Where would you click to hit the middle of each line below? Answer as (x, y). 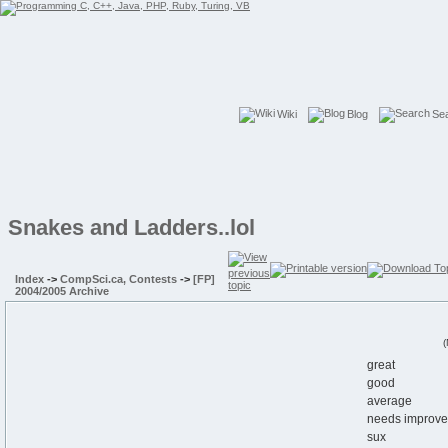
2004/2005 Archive (62, 291)
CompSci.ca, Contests (118, 279)
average (389, 401)
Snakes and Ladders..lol (131, 227)
